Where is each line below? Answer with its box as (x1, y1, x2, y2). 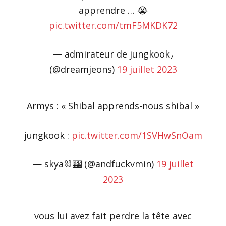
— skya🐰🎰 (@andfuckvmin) (32, 158, 156, 171)
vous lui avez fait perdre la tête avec (34, 209, 192, 222)
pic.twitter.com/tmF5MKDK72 (48, 19, 178, 31)
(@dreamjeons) (49, 63, 117, 76)
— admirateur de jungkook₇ (53, 48, 173, 61)
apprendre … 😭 (78, 4, 148, 16)
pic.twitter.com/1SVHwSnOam (71, 129, 202, 141)
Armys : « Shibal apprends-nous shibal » (27, 99, 199, 112)
